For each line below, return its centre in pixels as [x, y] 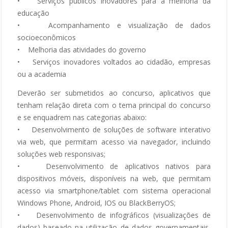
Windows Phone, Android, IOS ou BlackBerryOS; [97, 203]
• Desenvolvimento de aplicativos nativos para [114, 166]
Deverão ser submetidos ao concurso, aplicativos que [114, 93]
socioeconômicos [48, 37]
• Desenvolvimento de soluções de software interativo [114, 129]
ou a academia [42, 74]
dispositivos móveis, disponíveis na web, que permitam [114, 178]
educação [34, 13]
